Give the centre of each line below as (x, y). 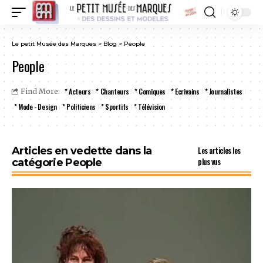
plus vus (209, 161)
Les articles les (219, 150)
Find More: (40, 91)
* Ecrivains (185, 91)
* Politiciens (79, 107)
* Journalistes (224, 91)
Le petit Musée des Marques (54, 44)
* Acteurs (78, 91)
